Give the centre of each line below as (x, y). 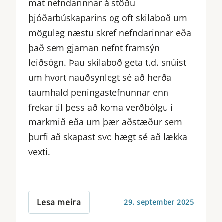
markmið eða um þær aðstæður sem (105, 122)
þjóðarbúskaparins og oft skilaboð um (108, 18)
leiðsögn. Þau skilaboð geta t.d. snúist (107, 62)
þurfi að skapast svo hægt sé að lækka (108, 137)
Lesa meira (59, 202)
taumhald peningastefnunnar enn (98, 92)
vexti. (39, 151)
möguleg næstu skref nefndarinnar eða (110, 32)
